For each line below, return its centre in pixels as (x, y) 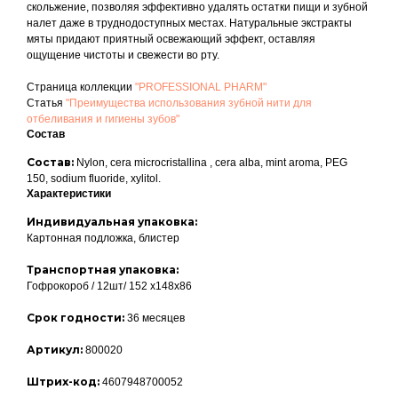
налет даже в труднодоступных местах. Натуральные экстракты (189, 23)
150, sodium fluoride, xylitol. (94, 179)
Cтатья (46, 103)
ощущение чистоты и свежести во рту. (123, 55)
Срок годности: (77, 318)
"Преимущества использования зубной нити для (189, 103)
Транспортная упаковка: (103, 270)
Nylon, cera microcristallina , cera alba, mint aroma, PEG (212, 163)
